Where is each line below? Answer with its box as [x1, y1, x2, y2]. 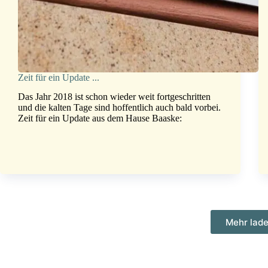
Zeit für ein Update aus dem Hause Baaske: [18, 113, 182, 124]
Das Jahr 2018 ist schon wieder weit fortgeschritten [18, 92, 211, 102]
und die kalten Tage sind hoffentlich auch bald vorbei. [18, 102, 221, 113]
